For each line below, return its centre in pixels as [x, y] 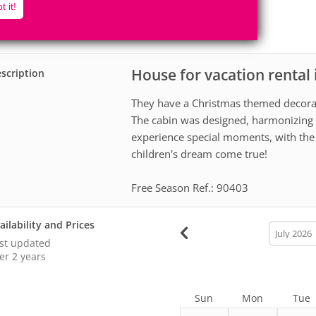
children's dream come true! [200, 153]
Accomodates [56, 11]
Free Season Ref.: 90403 [190, 187]
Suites [207, 26]
